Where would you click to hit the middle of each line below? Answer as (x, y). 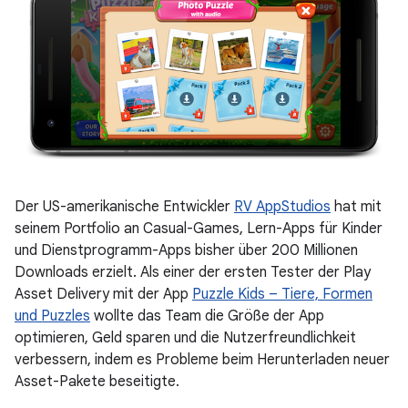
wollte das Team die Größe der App (207, 316)
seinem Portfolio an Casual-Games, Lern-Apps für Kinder (199, 229)
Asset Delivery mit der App (103, 295)
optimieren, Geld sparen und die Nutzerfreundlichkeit (185, 338)
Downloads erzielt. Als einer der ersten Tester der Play (193, 273)
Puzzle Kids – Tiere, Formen (282, 295)
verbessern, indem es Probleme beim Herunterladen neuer (202, 360)
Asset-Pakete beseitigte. (97, 382)
